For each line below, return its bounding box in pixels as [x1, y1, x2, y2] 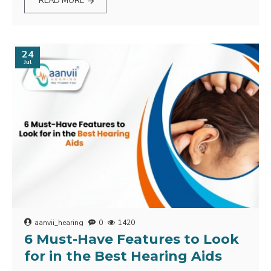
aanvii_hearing [34, 218, 83, 227]
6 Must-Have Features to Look [24, 231, 239, 247]
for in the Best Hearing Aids [24, 248, 222, 264]
